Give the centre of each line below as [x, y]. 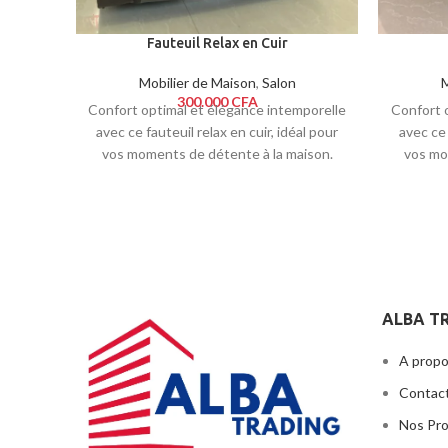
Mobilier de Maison [197, 82]
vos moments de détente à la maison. [217, 153]
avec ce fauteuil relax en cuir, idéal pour [217, 131]
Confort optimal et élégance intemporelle [217, 109]
